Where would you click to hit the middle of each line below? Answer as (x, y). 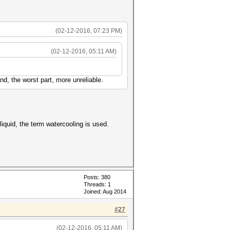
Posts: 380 (97, 177)
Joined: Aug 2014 (105, 191)
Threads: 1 (97, 184)
